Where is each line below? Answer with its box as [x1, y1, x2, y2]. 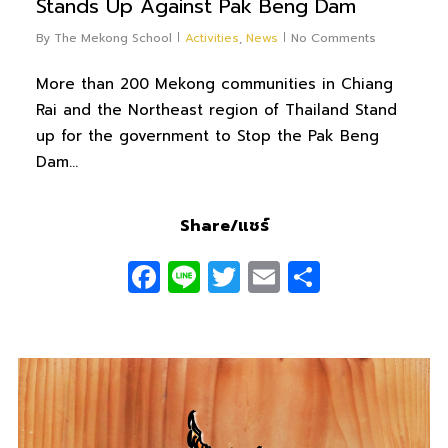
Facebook [160, 252, 305, 302]
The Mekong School [53, 28, 172, 47]
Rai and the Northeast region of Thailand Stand [35, 98, 397, 121]
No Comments [290, 28, 376, 47]
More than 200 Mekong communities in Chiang [35, 72, 393, 95]
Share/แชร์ [179, 214, 269, 239]
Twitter [240, 252, 343, 302]
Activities [184, 28, 239, 47]
